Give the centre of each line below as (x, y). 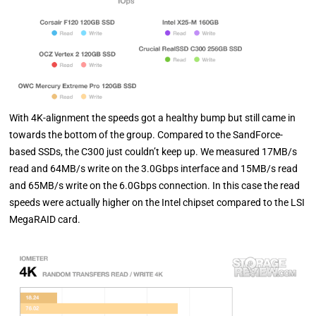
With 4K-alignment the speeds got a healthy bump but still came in (153, 118)
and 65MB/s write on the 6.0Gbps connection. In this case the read (155, 186)
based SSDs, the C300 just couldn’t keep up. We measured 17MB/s (153, 152)
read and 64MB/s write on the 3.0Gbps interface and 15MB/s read (154, 169)
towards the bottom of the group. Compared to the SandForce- (146, 135)
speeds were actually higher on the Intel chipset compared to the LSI (157, 203)
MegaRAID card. (45, 220)
